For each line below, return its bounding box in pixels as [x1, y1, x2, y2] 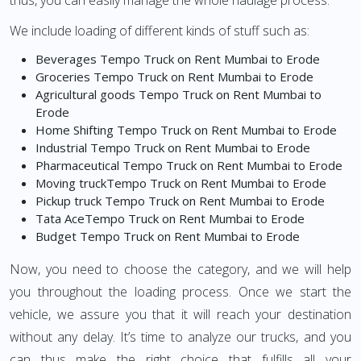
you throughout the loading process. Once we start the [10, 283, 351, 301]
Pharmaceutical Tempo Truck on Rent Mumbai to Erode [35, 157, 342, 174]
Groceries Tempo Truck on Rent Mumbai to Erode [35, 68, 313, 85]
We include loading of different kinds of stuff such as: [10, 22, 309, 40]
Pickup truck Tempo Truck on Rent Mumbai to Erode [35, 193, 325, 210]
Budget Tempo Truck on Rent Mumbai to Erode [35, 228, 300, 245]
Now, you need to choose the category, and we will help [10, 260, 351, 279]
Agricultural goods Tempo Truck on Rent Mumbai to [35, 86, 322, 103]
